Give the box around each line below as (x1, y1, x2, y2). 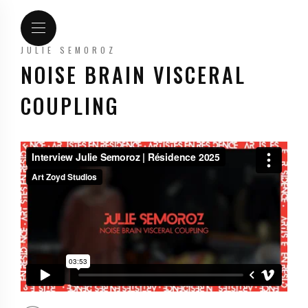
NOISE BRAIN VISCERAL (21, 59, 246, 90)
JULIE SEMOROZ (21, 44, 116, 56)
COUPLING (21, 90, 120, 121)
